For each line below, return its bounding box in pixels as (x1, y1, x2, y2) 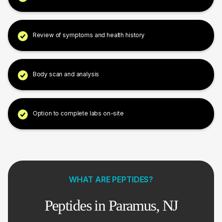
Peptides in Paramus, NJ (44, 196, 178, 214)
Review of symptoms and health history (32, 32, 145, 39)
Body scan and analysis (32, 71, 100, 78)
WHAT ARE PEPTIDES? (68, 174, 154, 185)
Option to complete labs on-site (32, 110, 124, 117)
